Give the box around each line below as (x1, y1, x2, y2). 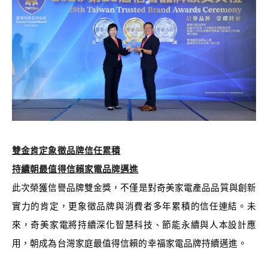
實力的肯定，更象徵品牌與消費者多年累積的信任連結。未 (12, 202, 256, 212)
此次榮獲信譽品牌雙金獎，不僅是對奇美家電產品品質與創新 (12, 183, 256, 193)
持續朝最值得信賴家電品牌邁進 (12, 165, 139, 175)
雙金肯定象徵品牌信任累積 (12, 146, 121, 156)
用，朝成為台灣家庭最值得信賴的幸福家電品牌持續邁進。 (12, 239, 247, 249)
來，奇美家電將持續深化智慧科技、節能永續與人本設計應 (12, 220, 256, 230)
